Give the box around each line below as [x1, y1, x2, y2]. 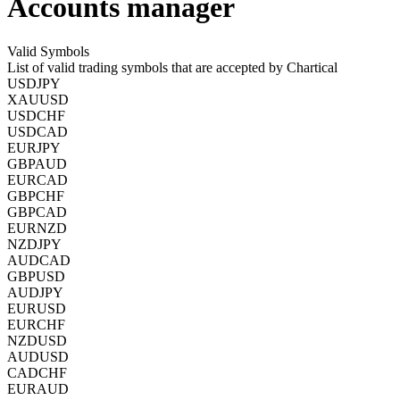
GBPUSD [7, 268, 65, 284]
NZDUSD [7, 332, 67, 348]
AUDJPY [7, 284, 63, 300]
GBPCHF [7, 187, 64, 204]
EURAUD [7, 380, 69, 396]
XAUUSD [7, 91, 69, 107]
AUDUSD [7, 348, 69, 364]
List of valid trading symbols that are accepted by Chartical [7, 59, 337, 75]
